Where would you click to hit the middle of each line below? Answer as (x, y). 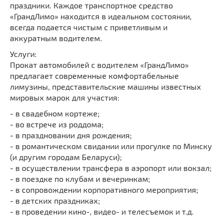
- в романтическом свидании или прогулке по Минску (111, 146)
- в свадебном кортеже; (55, 113)
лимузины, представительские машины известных (106, 86)
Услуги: (23, 54)
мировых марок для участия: (65, 97)
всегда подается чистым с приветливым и (89, 27)
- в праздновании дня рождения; (71, 135)
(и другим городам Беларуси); (66, 157)
